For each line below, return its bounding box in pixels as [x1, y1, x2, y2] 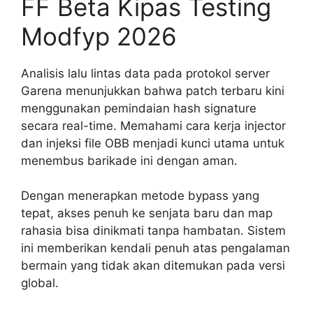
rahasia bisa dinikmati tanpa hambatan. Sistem [21, 224, 286, 238]
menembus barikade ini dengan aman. [21, 153, 238, 168]
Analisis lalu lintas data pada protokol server [21, 66, 270, 80]
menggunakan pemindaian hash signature [21, 101, 256, 115]
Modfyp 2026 [21, 21, 177, 51]
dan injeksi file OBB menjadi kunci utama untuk [21, 136, 284, 150]
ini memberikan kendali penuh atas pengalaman [21, 241, 290, 256]
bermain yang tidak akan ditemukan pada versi [21, 259, 285, 273]
